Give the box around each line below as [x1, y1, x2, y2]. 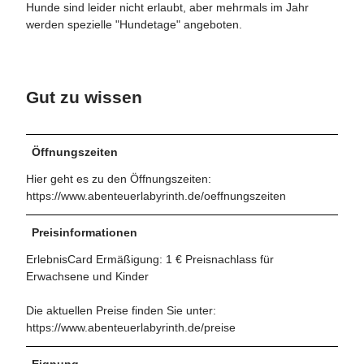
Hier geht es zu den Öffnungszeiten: [26, 171, 211, 185]
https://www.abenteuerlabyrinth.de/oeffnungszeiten [26, 188, 286, 202]
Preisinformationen [32, 225, 137, 239]
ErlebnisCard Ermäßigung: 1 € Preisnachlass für [26, 252, 274, 266]
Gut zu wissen [26, 88, 142, 107]
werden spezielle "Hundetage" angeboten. [26, 17, 242, 31]
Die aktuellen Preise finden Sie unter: [26, 303, 216, 317]
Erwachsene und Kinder [26, 269, 149, 283]
